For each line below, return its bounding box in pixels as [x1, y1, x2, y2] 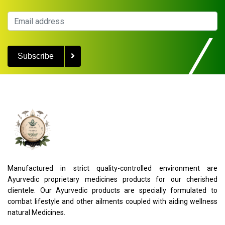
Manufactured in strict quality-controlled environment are [8, 164, 217, 172]
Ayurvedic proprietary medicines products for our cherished [8, 175, 217, 183]
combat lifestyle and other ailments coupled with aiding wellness [8, 197, 217, 205]
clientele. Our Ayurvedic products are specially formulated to [8, 186, 217, 194]
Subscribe [18, 52, 54, 60]
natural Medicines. [8, 208, 65, 216]
